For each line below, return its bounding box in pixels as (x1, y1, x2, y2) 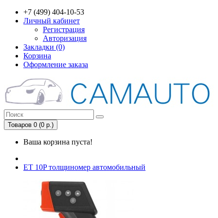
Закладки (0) (23, 43, 65, 51)
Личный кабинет (23, 17, 80, 25)
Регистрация (43, 25, 85, 34)
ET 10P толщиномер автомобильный (23, 163, 145, 171)
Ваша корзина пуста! (23, 138, 92, 146)
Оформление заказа (23, 60, 88, 69)
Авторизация (43, 34, 87, 42)
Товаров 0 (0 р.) (8, 121, 54, 128)
